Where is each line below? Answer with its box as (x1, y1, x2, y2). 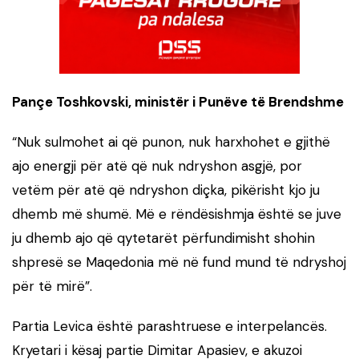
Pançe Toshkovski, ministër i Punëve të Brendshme (12, 92, 344, 111)
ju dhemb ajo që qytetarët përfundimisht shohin (12, 228, 315, 247)
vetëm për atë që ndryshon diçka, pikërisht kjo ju (12, 180, 320, 199)
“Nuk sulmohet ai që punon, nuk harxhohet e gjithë (12, 132, 330, 151)
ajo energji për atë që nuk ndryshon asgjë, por (12, 156, 302, 175)
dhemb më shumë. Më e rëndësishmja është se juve (12, 204, 341, 223)
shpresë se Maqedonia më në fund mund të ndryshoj (12, 252, 346, 271)
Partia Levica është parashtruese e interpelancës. (12, 317, 327, 335)
